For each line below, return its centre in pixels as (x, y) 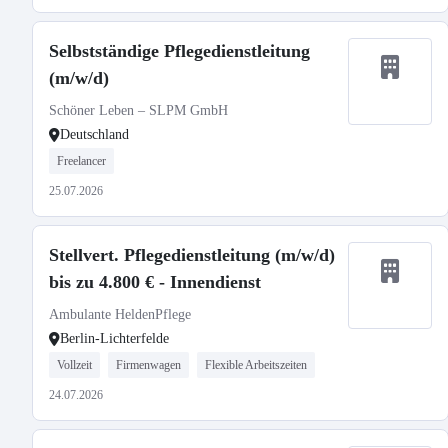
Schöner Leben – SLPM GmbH (138, 110)
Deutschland (94, 134)
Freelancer (81, 161)
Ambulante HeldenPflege (120, 314)
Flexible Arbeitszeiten (256, 365)
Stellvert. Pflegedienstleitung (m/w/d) (192, 255)
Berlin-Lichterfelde (114, 338)
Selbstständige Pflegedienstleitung (179, 51)
